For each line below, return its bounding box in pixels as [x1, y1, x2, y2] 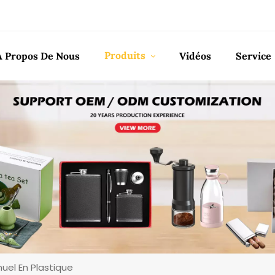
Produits [104, 49, 148, 61]
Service [235, 50, 271, 62]
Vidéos [179, 50, 212, 62]
